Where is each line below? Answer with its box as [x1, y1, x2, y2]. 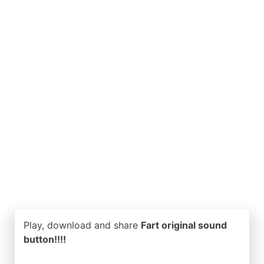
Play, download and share [24, 219, 141, 231]
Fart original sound [141, 219, 227, 231]
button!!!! [24, 233, 66, 245]
